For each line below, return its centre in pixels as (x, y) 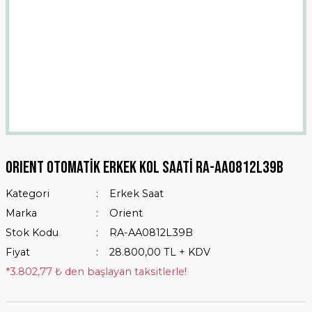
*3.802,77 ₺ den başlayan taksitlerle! (96, 272)
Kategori (28, 194)
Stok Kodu (32, 233)
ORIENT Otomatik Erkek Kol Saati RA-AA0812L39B (145, 167)
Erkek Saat (136, 194)
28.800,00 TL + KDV (159, 252)
